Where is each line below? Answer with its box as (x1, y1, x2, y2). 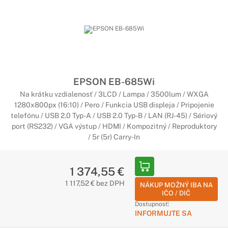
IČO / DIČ (162, 189, 191, 197)
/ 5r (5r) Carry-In (88, 133, 140, 141)
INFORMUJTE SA (134, 209, 192, 217)
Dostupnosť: (134, 201, 169, 208)
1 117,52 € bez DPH (65, 179, 125, 187)
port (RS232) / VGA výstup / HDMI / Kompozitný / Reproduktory (11, 122, 217, 130)
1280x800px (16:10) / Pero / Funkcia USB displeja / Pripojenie (14, 101, 214, 109)
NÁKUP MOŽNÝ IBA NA (139, 181, 213, 189)
